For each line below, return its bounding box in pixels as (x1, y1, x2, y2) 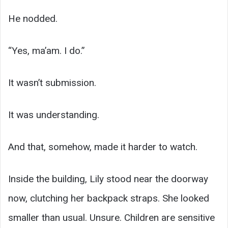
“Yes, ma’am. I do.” (8, 45, 85, 57)
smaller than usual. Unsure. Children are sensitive (8, 212, 215, 224)
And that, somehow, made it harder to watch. (8, 141, 197, 153)
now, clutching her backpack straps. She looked (8, 192, 209, 205)
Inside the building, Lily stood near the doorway (8, 173, 208, 185)
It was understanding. (8, 109, 99, 121)
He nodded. (8, 13, 58, 25)
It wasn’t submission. (8, 77, 96, 89)
